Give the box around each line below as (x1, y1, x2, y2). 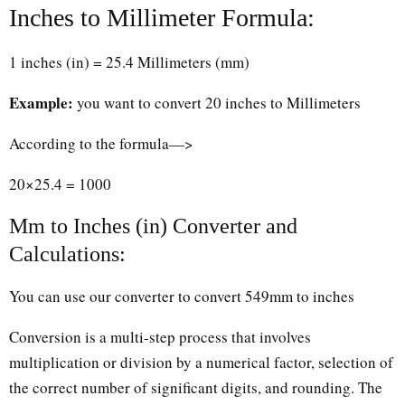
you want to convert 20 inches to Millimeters (73, 91, 361, 113)
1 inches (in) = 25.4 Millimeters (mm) (9, 51, 250, 72)
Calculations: (9, 241, 126, 266)
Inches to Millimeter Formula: (9, 3, 315, 32)
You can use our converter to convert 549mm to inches (9, 285, 354, 306)
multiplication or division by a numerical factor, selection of (9, 351, 393, 372)
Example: (9, 90, 73, 114)
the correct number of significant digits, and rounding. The (9, 376, 382, 398)
